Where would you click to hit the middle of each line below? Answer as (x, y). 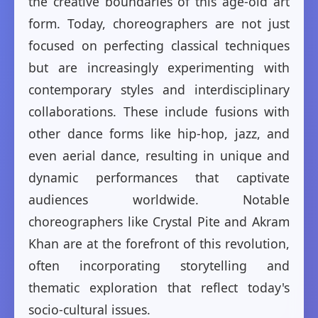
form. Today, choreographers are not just (159, 24)
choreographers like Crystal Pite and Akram (159, 222)
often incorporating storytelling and (159, 266)
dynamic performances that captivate (159, 178)
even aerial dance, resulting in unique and (159, 156)
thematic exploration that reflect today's (159, 288)
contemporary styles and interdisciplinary (159, 90)
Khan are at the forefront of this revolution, (159, 244)
